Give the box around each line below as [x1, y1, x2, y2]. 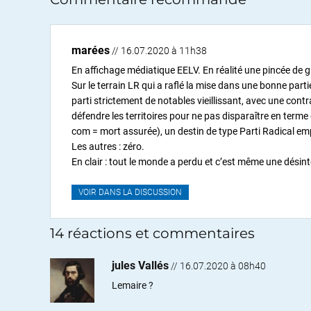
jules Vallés [112, 258, 169, 272]
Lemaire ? [112, 279, 153, 291]
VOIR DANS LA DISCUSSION [78, 187, 182, 197]
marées [72, 43, 110, 57]
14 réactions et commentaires [50, 224, 255, 242]
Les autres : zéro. [72, 140, 144, 152]
